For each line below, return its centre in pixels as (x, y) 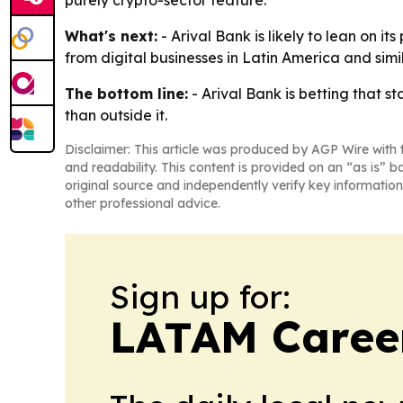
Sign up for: (200, 297)
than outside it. (116, 116)
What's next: (111, 36)
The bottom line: (126, 94)
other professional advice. (143, 204)
